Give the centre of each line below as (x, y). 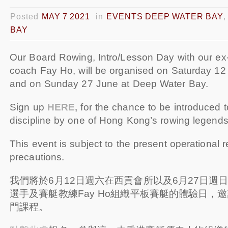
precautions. (37, 157)
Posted (26, 17)
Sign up (28, 107)
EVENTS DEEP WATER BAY (165, 17)
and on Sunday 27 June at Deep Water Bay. (109, 84)
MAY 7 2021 (66, 17)
